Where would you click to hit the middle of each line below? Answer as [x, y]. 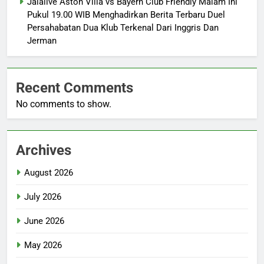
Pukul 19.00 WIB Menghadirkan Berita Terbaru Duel [126, 14]
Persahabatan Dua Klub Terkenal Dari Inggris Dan [123, 27]
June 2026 [44, 221]
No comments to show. [64, 104]
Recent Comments [75, 88]
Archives [44, 150]
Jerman [42, 40]
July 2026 [43, 197]
